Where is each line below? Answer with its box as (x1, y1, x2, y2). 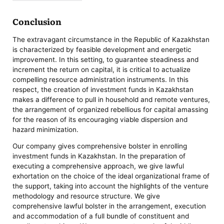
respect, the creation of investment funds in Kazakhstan (12, 85, 194, 93)
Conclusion (12, 14, 62, 27)
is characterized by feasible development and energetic (12, 45, 192, 53)
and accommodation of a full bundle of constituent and (12, 212, 189, 220)
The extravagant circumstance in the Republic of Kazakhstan (12, 35, 210, 43)
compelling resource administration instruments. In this (12, 75, 189, 83)
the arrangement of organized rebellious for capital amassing (12, 105, 208, 113)
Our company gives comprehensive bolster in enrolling (12, 142, 187, 150)
